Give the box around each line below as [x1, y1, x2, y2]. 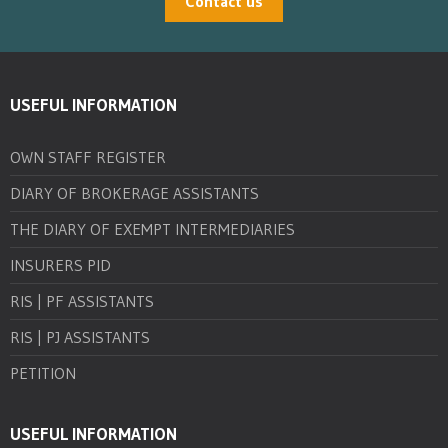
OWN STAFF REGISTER [10, 146, 166, 167]
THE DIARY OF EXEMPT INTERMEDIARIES [10, 218, 295, 239]
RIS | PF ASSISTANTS [10, 290, 154, 311]
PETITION [10, 362, 76, 383]
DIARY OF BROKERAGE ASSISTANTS [10, 182, 259, 203]
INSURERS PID [10, 254, 111, 275]
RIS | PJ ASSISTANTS [10, 326, 150, 347]
